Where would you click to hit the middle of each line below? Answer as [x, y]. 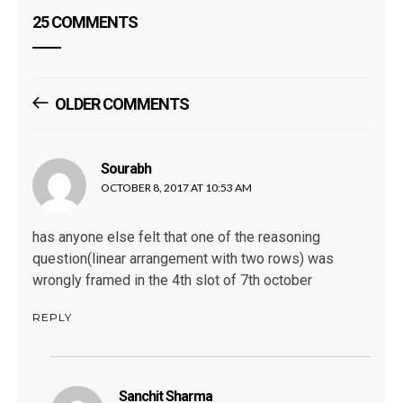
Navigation [82, 134]
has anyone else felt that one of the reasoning [176, 237]
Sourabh [126, 169]
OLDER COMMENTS [122, 104]
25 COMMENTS [85, 22]
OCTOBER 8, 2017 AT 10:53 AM [176, 188]
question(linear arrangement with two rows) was [183, 259]
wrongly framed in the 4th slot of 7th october [172, 281]
